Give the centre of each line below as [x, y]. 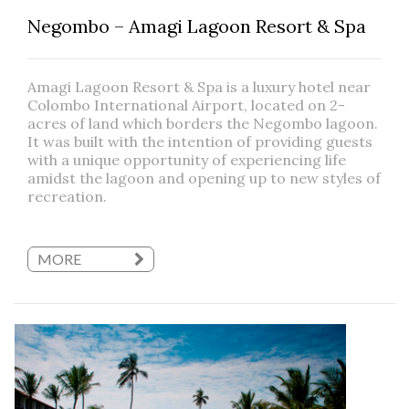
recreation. [67, 197]
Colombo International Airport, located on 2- [186, 105]
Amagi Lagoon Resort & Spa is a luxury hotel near [199, 87]
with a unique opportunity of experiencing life [187, 160]
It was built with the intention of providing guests [200, 142]
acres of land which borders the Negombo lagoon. [203, 124]
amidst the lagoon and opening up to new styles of [204, 178]
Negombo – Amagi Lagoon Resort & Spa [197, 26]
